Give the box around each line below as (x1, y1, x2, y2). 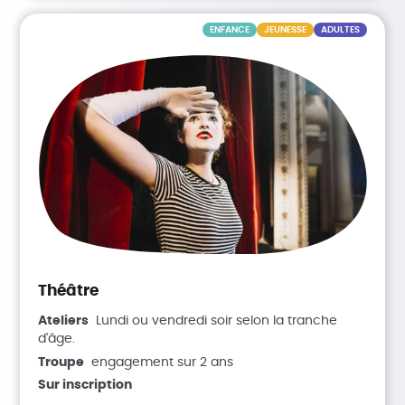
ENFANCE (209, 25, 250, 35)
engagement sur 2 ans (91, 355, 234, 369)
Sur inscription (38, 379, 133, 392)
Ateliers (38, 315, 89, 328)
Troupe (38, 355, 85, 369)
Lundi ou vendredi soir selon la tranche (96, 315, 338, 328)
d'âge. (38, 333, 76, 346)
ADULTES (320, 25, 360, 35)
